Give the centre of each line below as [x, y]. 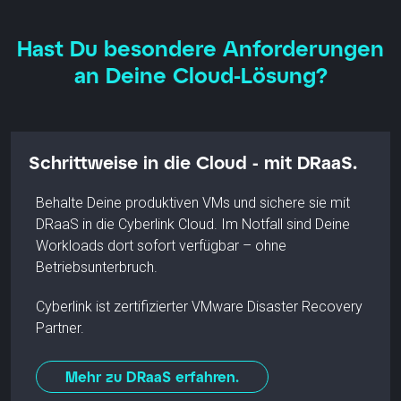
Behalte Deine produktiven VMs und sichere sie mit [193, 202]
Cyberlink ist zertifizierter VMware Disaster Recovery [199, 306]
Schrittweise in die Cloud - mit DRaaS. [193, 162]
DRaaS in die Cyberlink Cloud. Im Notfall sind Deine [193, 224]
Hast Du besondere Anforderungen [200, 47]
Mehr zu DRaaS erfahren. [152, 376]
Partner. [60, 328]
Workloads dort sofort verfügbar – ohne [161, 245]
